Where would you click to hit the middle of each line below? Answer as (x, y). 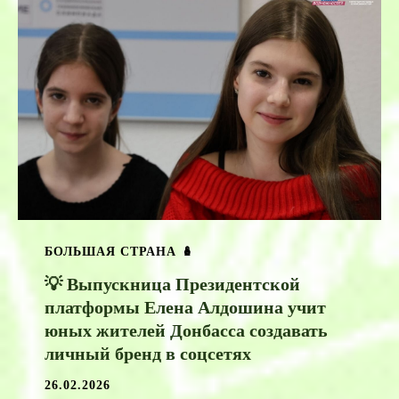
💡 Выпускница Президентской (172, 285)
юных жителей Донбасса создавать (186, 331)
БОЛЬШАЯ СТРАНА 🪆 (119, 252)
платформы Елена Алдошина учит (185, 308)
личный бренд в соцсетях (148, 354)
